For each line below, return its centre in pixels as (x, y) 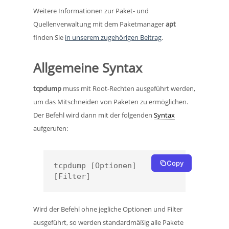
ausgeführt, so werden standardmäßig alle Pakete (108, 223)
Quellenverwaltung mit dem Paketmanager (99, 24)
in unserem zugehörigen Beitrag (113, 38)
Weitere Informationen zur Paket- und (91, 11)
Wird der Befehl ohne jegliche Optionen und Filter (108, 209)
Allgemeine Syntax (88, 68)
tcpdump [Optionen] (95, 166)
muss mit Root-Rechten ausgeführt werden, (129, 89)
